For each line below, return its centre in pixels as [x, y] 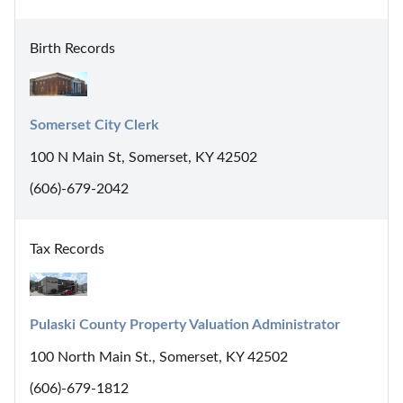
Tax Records [67, 249]
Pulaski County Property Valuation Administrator [185, 325]
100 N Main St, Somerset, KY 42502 [143, 157]
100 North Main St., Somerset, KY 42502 [159, 358]
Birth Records [72, 49]
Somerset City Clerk [94, 125]
